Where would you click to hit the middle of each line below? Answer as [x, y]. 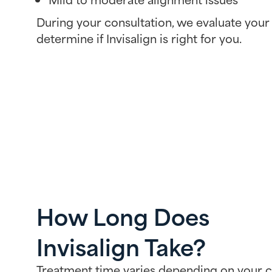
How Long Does [123, 216]
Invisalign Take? [121, 246]
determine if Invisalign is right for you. [139, 38]
